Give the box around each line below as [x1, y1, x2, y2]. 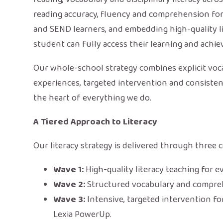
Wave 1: [53, 162, 84, 177]
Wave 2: [53, 177, 86, 192]
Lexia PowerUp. [53, 207, 112, 222]
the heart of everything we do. [33, 91, 152, 105]
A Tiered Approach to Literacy [33, 114, 158, 129]
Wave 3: [53, 192, 86, 207]
